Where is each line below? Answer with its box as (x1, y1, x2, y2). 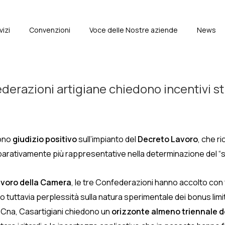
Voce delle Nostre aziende (89, 25, 178, 35)
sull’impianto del (77, 134, 138, 145)
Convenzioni (29, 25, 70, 35)
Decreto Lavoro (138, 134, 198, 145)
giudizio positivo (13, 134, 77, 145)
